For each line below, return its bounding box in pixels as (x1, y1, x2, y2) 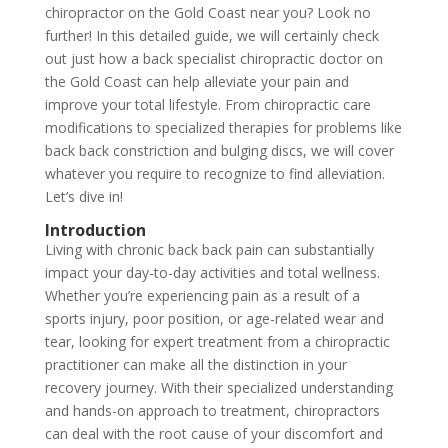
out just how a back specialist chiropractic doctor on (44, 49, 383, 68)
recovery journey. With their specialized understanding (44, 378, 393, 397)
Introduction (44, 219, 146, 241)
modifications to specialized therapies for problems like (44, 118, 402, 137)
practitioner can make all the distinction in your (44, 355, 347, 374)
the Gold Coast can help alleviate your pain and (44, 72, 349, 91)
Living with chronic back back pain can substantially (44, 240, 374, 259)
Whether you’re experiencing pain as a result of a (44, 286, 360, 305)
